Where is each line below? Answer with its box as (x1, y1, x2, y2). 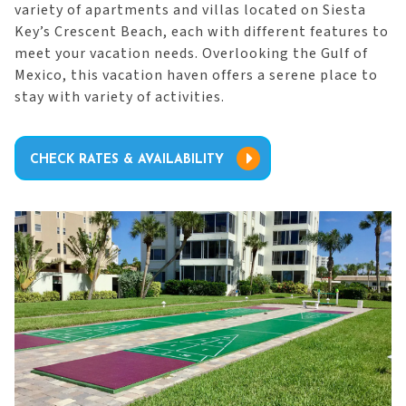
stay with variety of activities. (14, 87, 225, 107)
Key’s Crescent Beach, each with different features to (14, 22, 389, 42)
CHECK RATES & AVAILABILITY (30, 153, 224, 167)
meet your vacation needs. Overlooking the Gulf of (14, 43, 368, 63)
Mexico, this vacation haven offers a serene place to (14, 65, 378, 85)
